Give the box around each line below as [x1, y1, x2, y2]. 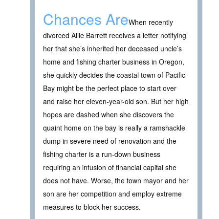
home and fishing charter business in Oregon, [43, 57, 184, 67]
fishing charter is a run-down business [43, 149, 160, 159]
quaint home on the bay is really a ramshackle [43, 123, 185, 133]
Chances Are [43, 8, 129, 30]
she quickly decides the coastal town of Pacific [43, 70, 185, 80]
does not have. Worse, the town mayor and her [43, 175, 189, 186]
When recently [129, 17, 173, 27]
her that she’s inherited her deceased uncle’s [43, 44, 182, 54]
